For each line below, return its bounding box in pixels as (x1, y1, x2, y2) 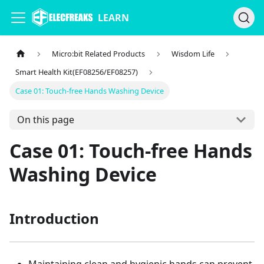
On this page (16, 113, 74, 127)
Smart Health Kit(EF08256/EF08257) (15, 67, 138, 78)
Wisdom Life (171, 48, 214, 60)
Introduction (9, 209, 99, 229)
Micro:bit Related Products (52, 48, 146, 60)
